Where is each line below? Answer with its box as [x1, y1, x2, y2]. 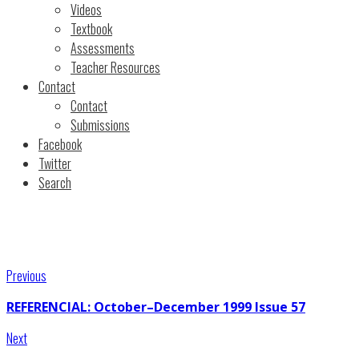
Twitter [38, 154, 71, 173]
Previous [6, 266, 46, 285]
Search [38, 173, 71, 192]
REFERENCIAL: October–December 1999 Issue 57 [6, 298, 305, 316]
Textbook [71, 19, 112, 38]
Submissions [71, 115, 130, 135]
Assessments [71, 38, 135, 58]
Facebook [38, 135, 82, 154]
